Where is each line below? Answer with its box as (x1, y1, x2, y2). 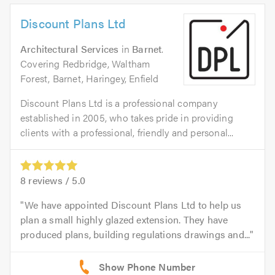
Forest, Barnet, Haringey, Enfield (20, 71, 159, 85)
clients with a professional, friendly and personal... (20, 125, 234, 139)
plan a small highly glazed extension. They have (20, 212, 228, 227)
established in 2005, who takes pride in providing (20, 110, 233, 125)
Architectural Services (20, 42, 119, 56)
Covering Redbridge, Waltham (20, 56, 150, 71)
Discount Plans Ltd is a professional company (20, 96, 217, 110)
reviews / (26, 173, 72, 188)
